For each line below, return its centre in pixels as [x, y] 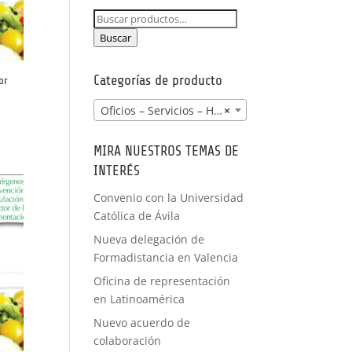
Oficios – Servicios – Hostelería [158, 111]
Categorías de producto [158, 80]
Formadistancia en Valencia [166, 258]
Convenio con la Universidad [169, 198]
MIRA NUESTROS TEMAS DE [167, 151]
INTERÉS [117, 171]
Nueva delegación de [149, 240]
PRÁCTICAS [196, 29]
